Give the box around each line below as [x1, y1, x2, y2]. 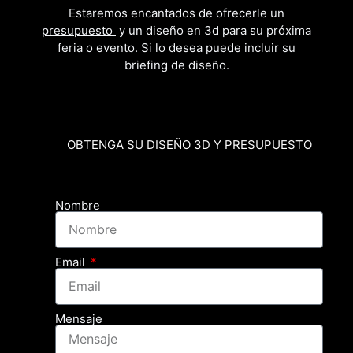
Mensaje [55, 310, 102, 326]
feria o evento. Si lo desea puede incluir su [58, 39, 295, 55]
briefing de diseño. [124, 57, 229, 72]
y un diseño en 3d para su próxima [116, 22, 311, 38]
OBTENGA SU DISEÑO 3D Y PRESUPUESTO [66, 136, 312, 152]
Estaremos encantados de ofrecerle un [69, 5, 284, 20]
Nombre [55, 197, 100, 213]
